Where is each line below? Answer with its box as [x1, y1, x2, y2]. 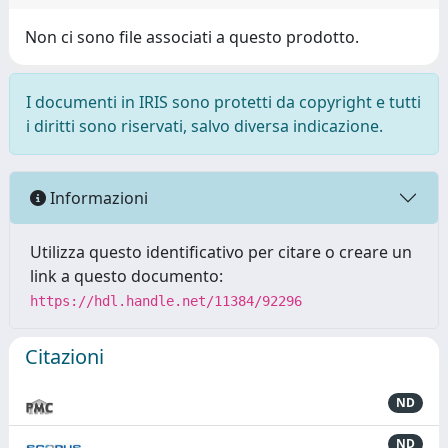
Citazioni [25, 343, 104, 370]
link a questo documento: [30, 265, 223, 287]
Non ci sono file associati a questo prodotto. [25, 26, 359, 48]
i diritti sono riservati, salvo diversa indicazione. [26, 115, 383, 137]
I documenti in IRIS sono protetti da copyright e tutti [26, 91, 421, 113]
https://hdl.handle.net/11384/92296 [30, 293, 302, 309]
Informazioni [46, 186, 148, 209]
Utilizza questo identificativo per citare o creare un [30, 241, 412, 263]
